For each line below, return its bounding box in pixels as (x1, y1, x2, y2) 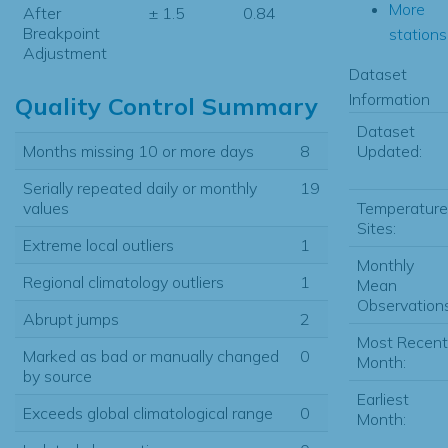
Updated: (356, 140, 422, 161)
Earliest (356, 388, 409, 409)
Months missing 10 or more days (23, 140, 254, 161)
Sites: (356, 217, 396, 238)
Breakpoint (23, 22, 100, 43)
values (23, 197, 69, 218)
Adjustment (23, 42, 107, 63)
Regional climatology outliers (23, 271, 224, 292)
